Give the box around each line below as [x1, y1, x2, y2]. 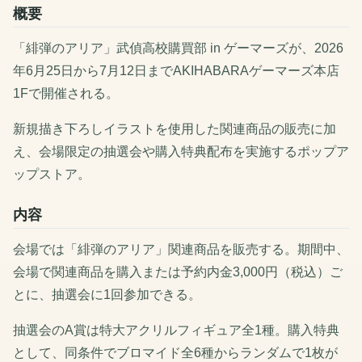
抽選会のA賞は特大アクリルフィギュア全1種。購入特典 [13, 323, 339, 338]
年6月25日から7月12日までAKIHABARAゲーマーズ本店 [13, 64, 339, 78]
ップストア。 [13, 167, 90, 182]
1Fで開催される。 [13, 86, 119, 101]
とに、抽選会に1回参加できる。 [13, 288, 201, 302]
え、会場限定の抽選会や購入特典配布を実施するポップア [13, 145, 349, 159]
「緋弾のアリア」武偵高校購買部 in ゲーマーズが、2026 [13, 41, 343, 56]
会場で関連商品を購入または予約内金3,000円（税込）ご [13, 265, 343, 280]
